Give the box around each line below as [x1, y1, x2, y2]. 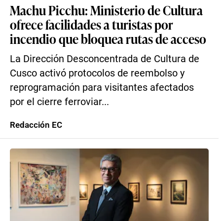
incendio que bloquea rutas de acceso [10, 30, 206, 47]
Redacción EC [10, 120, 62, 130]
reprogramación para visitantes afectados [10, 82, 194, 93]
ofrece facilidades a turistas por [10, 15, 173, 33]
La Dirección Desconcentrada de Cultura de [10, 53, 199, 65]
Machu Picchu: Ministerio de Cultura [10, 1, 203, 19]
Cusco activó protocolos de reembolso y [10, 68, 184, 79]
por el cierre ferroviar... [10, 96, 109, 108]
